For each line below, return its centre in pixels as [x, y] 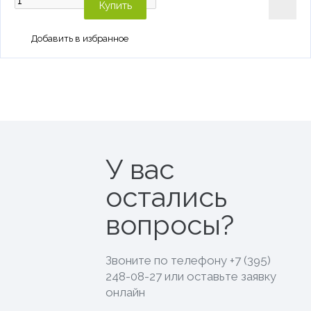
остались [167, 196]
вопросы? [170, 224]
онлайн [126, 292]
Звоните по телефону [168, 260]
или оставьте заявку [219, 276]
